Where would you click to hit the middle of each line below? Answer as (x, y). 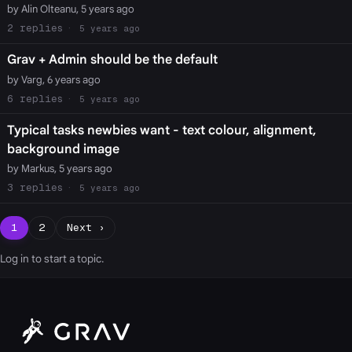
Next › (85, 228)
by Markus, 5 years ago (59, 169)
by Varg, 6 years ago (53, 79)
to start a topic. (66, 258)
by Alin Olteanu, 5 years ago (70, 9)
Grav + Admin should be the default (112, 60)
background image (63, 150)
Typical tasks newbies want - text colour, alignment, (161, 131)
